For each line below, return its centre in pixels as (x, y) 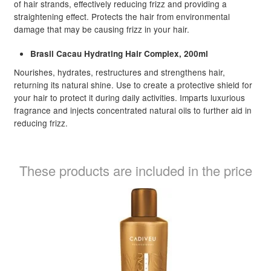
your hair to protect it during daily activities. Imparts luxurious (129, 97)
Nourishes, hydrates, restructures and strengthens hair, (119, 72)
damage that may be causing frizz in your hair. (101, 29)
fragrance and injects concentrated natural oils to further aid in (132, 110)
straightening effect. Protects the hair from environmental (122, 16)
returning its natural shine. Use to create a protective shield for (133, 84)
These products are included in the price (135, 171)
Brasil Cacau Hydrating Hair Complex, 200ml (119, 54)
